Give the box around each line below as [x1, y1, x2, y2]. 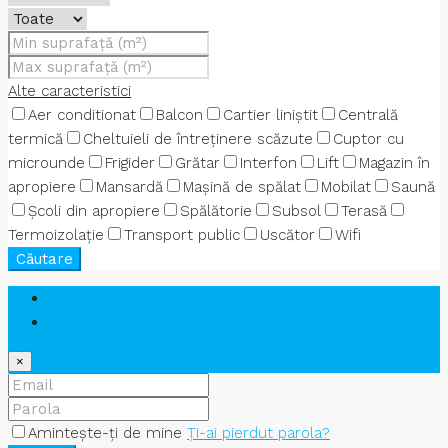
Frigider [105, 154, 155, 173]
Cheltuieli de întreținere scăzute [83, 130, 313, 149]
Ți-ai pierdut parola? [187, 424, 330, 443]
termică [8, 130, 63, 149]
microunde [8, 154, 85, 173]
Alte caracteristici [8, 82, 131, 101]
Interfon [240, 154, 297, 173]
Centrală [338, 106, 398, 125]
